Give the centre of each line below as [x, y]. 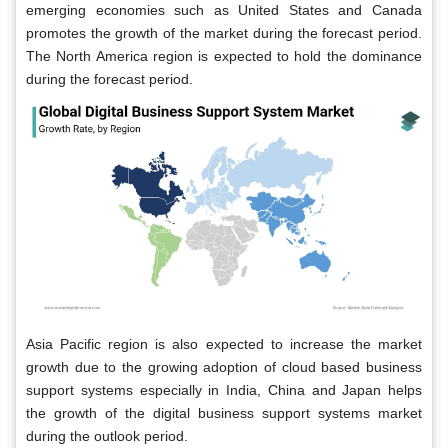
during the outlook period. [107, 436]
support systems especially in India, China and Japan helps [224, 390]
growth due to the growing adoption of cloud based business [224, 367]
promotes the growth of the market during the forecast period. [224, 32]
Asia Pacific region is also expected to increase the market [224, 344]
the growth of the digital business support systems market [224, 413]
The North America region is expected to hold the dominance [224, 55]
